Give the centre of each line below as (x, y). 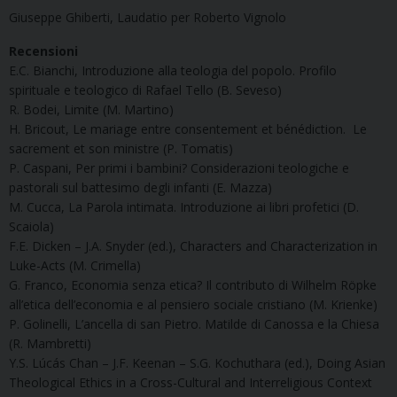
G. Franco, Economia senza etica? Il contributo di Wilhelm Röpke (193, 284)
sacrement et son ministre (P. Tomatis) (121, 148)
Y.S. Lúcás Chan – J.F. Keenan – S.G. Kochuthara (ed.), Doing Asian (197, 362)
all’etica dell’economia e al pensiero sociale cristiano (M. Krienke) (193, 304)
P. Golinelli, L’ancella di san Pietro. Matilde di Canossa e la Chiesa (194, 323)
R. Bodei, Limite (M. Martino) (91, 109)
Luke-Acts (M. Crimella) (75, 265)
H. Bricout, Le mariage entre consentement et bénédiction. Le (188, 128)
